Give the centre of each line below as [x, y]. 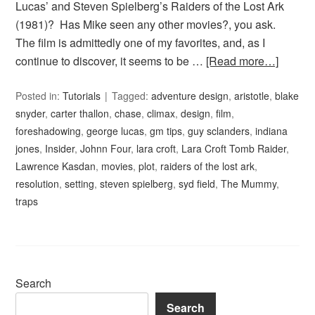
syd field [197, 184]
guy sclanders [219, 131]
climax [161, 114]
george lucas [116, 131]
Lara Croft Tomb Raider [234, 149]
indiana [272, 131]
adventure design [190, 96]
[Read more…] [243, 61]
